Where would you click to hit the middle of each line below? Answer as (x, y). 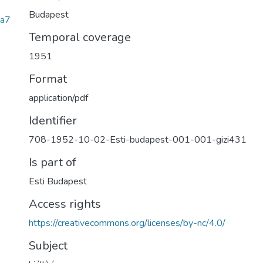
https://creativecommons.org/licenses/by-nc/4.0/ (127, 223)
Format (48, 79)
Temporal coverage (80, 37)
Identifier (53, 121)
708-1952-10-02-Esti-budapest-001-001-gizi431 (138, 140)
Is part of (53, 162)
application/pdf (58, 98)
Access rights (65, 204)
